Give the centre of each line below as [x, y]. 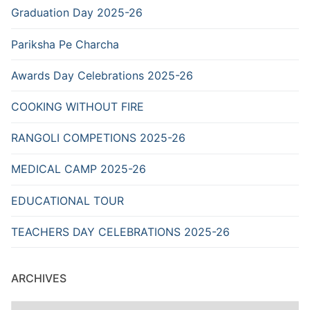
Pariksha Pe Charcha [65, 44]
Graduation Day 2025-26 [77, 13]
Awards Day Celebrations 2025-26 [102, 75]
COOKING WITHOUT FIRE [77, 107]
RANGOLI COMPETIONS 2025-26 [98, 138]
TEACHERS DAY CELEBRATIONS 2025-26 [120, 231]
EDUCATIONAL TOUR [67, 200]
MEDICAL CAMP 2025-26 [79, 169]
